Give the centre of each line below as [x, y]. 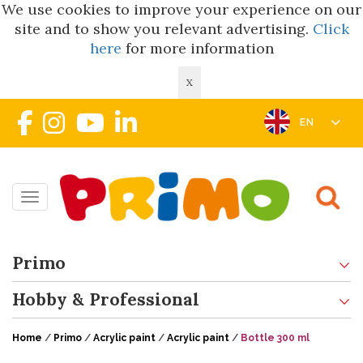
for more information [197, 48]
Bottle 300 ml [275, 337]
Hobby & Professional [106, 299]
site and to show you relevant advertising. [163, 29]
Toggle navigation [85, 200]
